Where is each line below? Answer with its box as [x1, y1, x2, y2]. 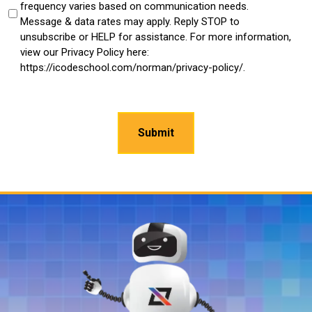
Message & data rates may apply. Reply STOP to [20, 15, 240, 28]
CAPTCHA [8, 86, 61, 100]
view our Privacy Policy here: [20, 45, 149, 58]
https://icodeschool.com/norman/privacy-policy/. [20, 61, 245, 74]
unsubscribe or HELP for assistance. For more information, [20, 30, 291, 43]
